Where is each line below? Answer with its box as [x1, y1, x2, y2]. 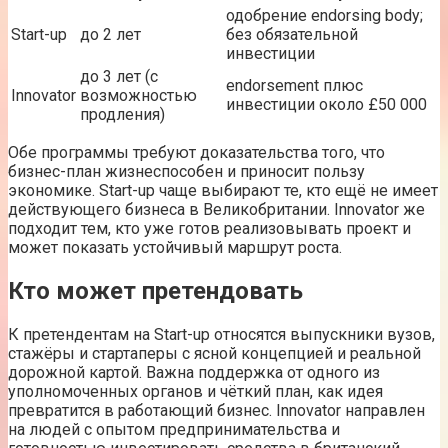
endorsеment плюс [226, 76, 363, 95]
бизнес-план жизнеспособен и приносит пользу [8, 162, 365, 181]
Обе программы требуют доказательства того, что [8, 143, 385, 162]
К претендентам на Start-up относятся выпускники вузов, [8, 324, 435, 344]
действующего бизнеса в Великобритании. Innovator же [8, 200, 425, 219]
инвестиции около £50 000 [226, 95, 427, 114]
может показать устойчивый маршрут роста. [8, 238, 342, 257]
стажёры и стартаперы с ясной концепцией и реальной [8, 343, 421, 363]
